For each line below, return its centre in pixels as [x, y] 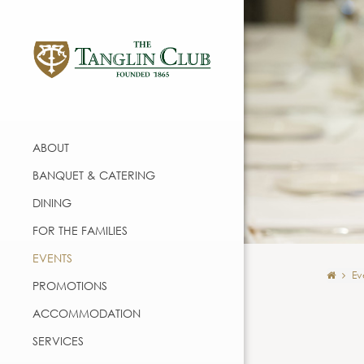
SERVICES [58, 340]
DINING [52, 202]
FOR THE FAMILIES [80, 230]
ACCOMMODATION [87, 313]
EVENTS [52, 258]
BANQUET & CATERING [94, 175]
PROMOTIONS [70, 285]
